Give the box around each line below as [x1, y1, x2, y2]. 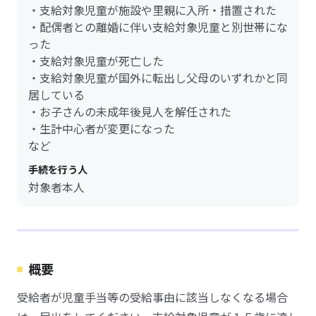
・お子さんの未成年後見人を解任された [28, 103, 231, 120]
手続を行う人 [28, 162, 87, 176]
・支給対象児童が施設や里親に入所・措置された [28, 1, 276, 18]
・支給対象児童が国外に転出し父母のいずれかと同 [28, 69, 288, 86]
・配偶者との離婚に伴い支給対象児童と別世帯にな [28, 18, 288, 35]
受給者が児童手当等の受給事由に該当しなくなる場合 [17, 288, 288, 305]
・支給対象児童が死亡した [28, 52, 164, 69]
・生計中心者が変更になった [28, 120, 175, 137]
